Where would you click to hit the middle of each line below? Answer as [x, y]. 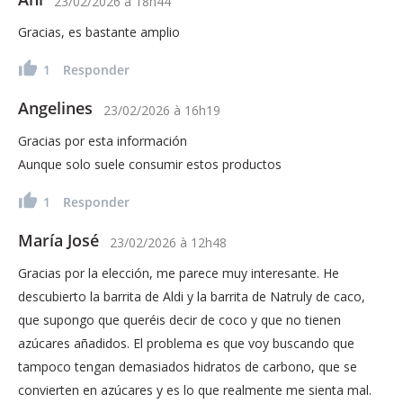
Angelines [55, 107]
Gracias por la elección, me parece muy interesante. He [179, 273]
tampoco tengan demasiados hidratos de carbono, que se [188, 366]
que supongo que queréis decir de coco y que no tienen [179, 319]
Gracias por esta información [103, 140]
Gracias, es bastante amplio [99, 31]
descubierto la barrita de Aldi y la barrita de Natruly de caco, [192, 296]
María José [58, 240]
